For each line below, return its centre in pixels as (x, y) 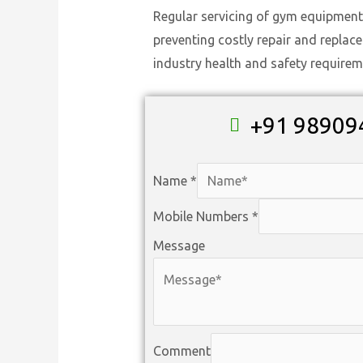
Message (179, 246)
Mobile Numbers (202, 217)
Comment (181, 351)
